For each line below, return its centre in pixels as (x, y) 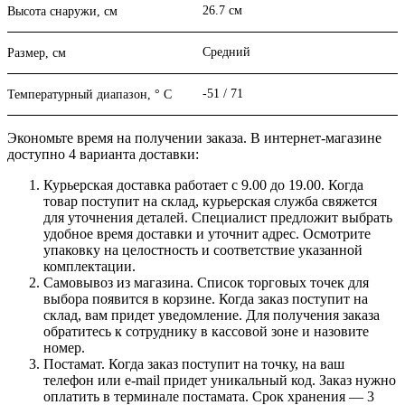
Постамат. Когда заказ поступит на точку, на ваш (194, 364)
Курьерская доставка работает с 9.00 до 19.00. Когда (203, 185)
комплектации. (89, 267)
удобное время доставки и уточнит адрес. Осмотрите (207, 234)
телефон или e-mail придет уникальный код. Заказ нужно (220, 381)
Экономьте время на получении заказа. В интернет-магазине (194, 138)
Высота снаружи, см (62, 12)
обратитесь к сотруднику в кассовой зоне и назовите (206, 332)
